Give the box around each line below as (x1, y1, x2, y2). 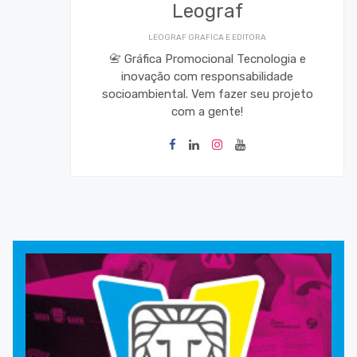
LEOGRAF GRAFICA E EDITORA (148, 33, 266, 42)
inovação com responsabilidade (121, 69, 293, 84)
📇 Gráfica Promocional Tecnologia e (108, 52, 306, 66)
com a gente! (171, 104, 243, 119)
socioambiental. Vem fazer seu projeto (101, 87, 313, 101)
